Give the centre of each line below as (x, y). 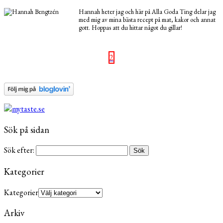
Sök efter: (19, 150)
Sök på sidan (27, 129)
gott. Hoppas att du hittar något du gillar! (130, 27)
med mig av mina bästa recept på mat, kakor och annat (147, 19)
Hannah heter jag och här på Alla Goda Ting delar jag (147, 11)
